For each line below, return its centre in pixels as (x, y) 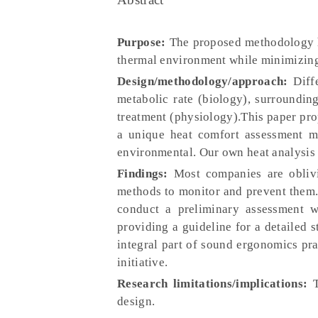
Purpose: (142, 42)
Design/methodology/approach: (203, 81)
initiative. (143, 262)
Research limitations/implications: (213, 284)
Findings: (143, 174)
